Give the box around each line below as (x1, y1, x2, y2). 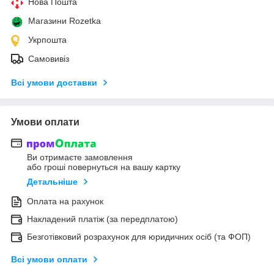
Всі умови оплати (11, 254, 87, 265)
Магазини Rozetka (28, 15, 101, 26)
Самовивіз (28, 53, 69, 64)
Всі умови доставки (11, 77, 97, 87)
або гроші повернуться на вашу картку (27, 162, 180, 172)
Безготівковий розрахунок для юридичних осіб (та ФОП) (27, 232, 251, 242)
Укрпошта (28, 34, 67, 45)
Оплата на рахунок (27, 196, 103, 207)
